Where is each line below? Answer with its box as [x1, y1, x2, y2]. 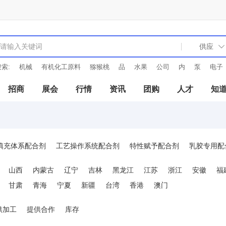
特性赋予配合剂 [130, 142, 179, 150]
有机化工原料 [41, 63, 81, 71]
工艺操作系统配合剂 [56, 142, 120, 150]
